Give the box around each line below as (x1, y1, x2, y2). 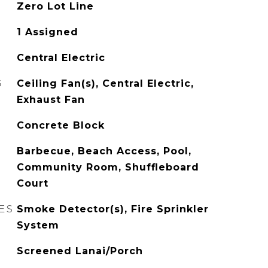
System (16, 220, 59, 231)
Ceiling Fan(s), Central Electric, (16, 78, 194, 89)
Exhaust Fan (16, 94, 85, 105)
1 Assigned (16, 26, 78, 38)
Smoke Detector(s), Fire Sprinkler (16, 203, 209, 215)
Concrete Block (16, 120, 105, 131)
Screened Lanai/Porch (16, 245, 143, 257)
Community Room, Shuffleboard (16, 162, 199, 173)
